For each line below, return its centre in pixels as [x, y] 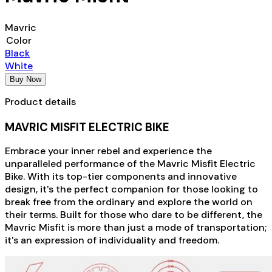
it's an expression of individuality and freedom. [112, 240]
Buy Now [25, 80]
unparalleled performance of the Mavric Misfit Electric [130, 163]
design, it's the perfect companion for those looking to [131, 189]
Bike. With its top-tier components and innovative [121, 176]
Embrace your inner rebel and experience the [108, 151]
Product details [40, 102]
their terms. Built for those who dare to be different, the [134, 214]
